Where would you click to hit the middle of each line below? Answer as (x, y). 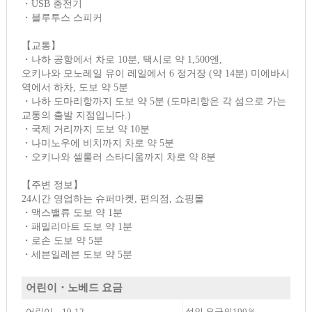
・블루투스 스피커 (62, 17)
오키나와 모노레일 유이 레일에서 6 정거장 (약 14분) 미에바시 (156, 73)
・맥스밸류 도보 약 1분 (72, 212)
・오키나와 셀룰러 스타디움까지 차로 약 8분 (119, 157)
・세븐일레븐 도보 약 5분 (77, 254)
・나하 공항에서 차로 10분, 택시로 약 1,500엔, (122, 59)
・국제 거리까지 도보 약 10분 (86, 129)
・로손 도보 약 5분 (63, 240)
